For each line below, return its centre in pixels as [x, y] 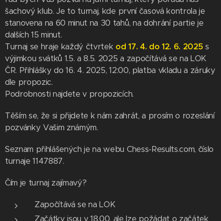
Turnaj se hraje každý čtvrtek [60, 47]
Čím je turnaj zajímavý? [46, 183]
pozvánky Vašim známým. [52, 128]
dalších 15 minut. [34, 35]
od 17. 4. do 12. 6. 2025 [159, 47]
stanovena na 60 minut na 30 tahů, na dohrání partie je [104, 23]
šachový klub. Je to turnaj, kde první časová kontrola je [105, 11]
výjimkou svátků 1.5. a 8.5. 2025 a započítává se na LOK [106, 58]
